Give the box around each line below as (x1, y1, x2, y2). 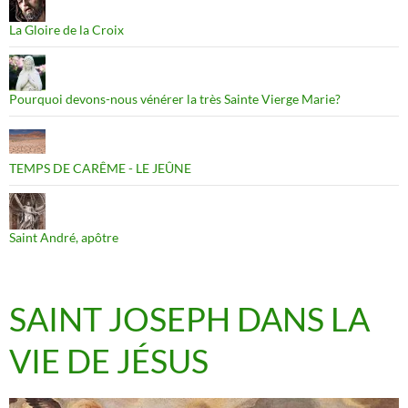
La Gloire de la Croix (9, 22, 124, 38)
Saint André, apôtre (9, 229, 118, 246)
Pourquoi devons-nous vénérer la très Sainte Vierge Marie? (9, 91, 341, 107)
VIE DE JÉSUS (9, 341, 209, 382)
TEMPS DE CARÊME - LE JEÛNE (9, 160, 191, 177)
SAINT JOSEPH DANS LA (9, 299, 370, 340)
